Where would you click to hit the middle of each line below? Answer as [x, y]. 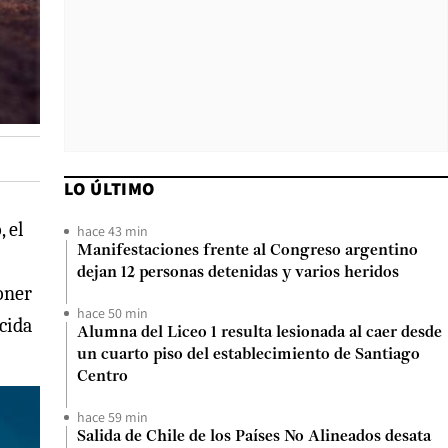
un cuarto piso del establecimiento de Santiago [248, 355]
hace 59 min [112, 417]
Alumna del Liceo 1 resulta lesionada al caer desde [259, 333]
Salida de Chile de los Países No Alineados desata [254, 437]
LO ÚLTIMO [109, 188]
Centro [102, 377]
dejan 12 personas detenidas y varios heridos [238, 273]
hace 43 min [112, 231]
